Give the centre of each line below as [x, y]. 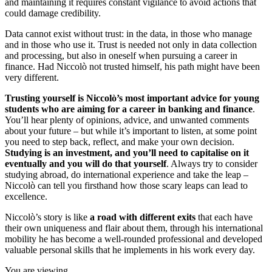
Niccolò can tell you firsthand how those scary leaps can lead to [126, 186]
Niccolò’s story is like [47, 217]
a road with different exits [144, 217]
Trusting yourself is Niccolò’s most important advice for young [132, 98]
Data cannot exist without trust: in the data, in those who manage [128, 34]
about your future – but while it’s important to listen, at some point [131, 131]
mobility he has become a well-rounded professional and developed [134, 239]
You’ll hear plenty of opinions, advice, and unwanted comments [127, 120]
